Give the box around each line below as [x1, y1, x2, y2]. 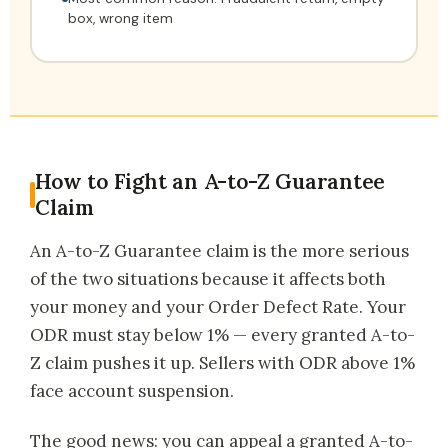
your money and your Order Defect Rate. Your [30, 296, 406, 319]
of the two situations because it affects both [30, 268, 386, 291]
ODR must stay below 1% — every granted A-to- [30, 324, 415, 347]
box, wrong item [68, 10, 173, 28]
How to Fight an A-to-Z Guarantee [35, 168, 386, 196]
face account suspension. [30, 380, 234, 403]
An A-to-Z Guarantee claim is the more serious [30, 240, 409, 263]
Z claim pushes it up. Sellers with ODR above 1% [30, 352, 415, 375]
